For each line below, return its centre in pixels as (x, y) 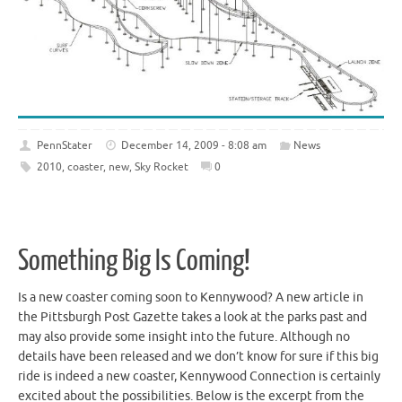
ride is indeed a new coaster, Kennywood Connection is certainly (199, 376)
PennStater (64, 146)
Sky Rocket (161, 167)
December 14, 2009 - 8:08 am (194, 146)
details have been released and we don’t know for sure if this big (198, 356)
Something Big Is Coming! (134, 261)
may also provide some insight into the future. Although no (184, 336)
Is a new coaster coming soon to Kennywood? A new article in (191, 297)
